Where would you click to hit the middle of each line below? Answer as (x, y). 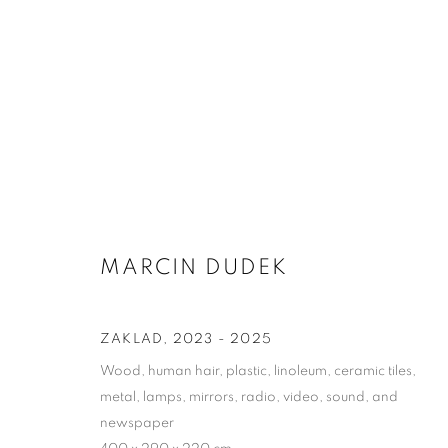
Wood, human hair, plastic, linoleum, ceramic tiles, (258, 370)
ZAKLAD (132, 338)
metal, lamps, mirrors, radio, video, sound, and (249, 396)
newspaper (137, 422)
